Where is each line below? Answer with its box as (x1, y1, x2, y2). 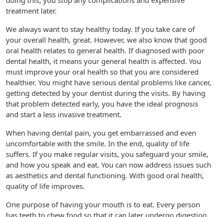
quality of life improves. (6, 181, 85, 191)
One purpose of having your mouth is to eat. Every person (6, 200, 200, 209)
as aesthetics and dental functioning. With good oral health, (6, 170, 204, 180)
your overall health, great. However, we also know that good (6, 35, 207, 45)
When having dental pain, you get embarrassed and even (6, 128, 196, 138)
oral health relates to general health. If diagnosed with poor (6, 46, 204, 55)
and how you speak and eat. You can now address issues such (6, 160, 211, 170)
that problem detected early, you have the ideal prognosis (6, 99, 198, 108)
